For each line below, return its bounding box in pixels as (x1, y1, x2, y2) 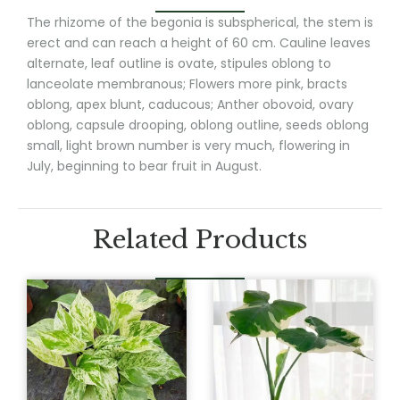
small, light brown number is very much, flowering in (27, 137, 350, 155)
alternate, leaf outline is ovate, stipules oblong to (27, 54, 331, 73)
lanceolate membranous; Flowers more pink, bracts (27, 75, 347, 94)
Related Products (93, 223, 307, 255)
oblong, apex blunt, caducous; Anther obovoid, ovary (27, 96, 354, 114)
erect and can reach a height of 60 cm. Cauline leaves (27, 34, 371, 53)
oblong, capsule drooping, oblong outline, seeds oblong (27, 116, 369, 135)
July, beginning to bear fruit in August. (27, 157, 262, 176)
